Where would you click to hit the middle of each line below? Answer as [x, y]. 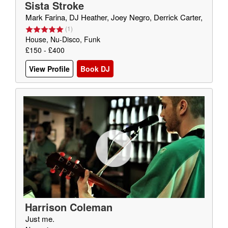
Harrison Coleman [69, 207]
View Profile [49, 69]
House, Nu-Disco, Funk [63, 39]
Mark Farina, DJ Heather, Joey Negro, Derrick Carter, [114, 17]
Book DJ [95, 69]
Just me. [40, 219]
